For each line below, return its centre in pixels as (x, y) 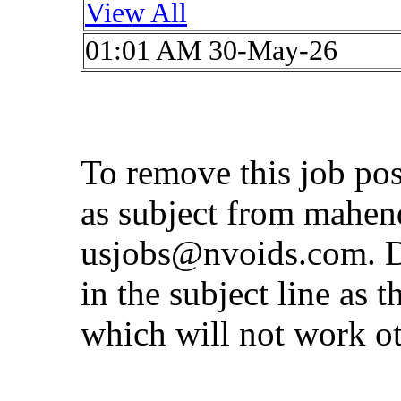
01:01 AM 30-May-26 (211, 51)
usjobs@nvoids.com (224, 253)
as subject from (192, 213)
